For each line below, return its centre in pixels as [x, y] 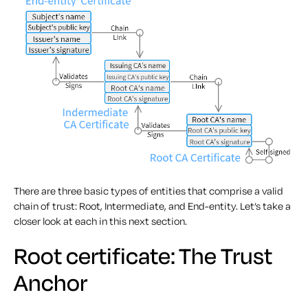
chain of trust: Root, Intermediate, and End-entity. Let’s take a [152, 206]
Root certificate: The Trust [143, 255]
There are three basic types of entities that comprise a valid [148, 190]
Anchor [51, 282]
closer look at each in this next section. [100, 221]
